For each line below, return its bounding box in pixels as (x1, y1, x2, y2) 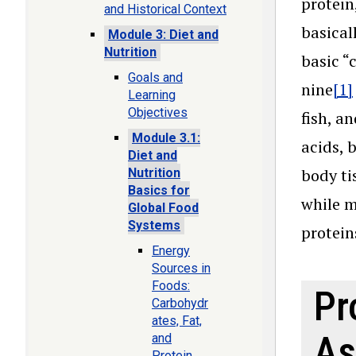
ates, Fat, (152, 313, 202, 328)
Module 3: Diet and (108, 27, 219, 42)
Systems (128, 218, 180, 233)
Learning (128, 87, 176, 103)
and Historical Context (104, 2, 226, 17)
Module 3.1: (132, 130, 200, 145)
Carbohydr (152, 296, 208, 311)
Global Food (128, 200, 199, 215)
